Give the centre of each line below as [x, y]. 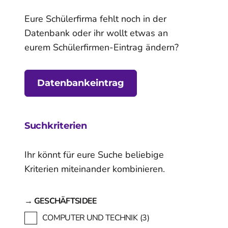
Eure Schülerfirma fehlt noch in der [95, 19]
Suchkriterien [56, 125]
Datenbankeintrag [81, 83]
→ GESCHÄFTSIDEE [61, 201]
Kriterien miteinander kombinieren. [95, 169]
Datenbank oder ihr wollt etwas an [96, 33]
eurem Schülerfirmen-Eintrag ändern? [102, 47]
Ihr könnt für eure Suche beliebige [94, 154]
